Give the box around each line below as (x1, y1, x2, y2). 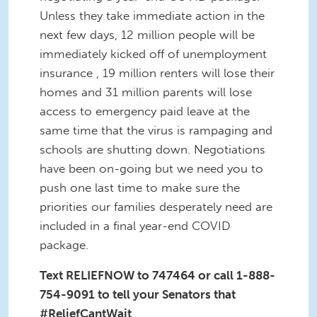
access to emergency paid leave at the (40, 103, 250, 118)
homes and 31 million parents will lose (40, 84, 252, 99)
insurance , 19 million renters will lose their (40, 65, 275, 80)
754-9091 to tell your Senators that (40, 287, 236, 302)
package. (40, 237, 88, 252)
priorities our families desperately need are (40, 199, 272, 214)
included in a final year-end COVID (40, 218, 231, 233)
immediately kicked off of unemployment (40, 46, 267, 61)
